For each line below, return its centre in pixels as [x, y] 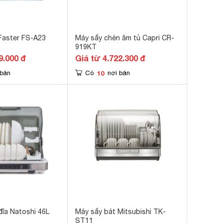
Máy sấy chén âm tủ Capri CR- [125, 38]
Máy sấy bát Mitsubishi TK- [120, 212]
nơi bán [119, 73]
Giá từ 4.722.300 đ [110, 58]
